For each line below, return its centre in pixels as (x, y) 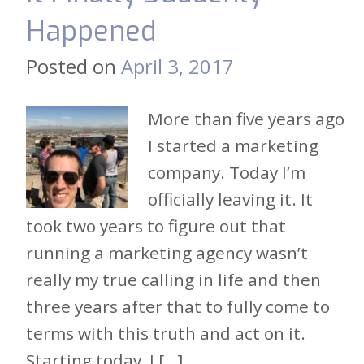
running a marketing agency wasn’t (167, 252)
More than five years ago (246, 118)
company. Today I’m (227, 172)
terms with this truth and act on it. (166, 333)
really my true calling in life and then (173, 279)
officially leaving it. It (230, 199)
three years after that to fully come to (178, 306)
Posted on (74, 66)
